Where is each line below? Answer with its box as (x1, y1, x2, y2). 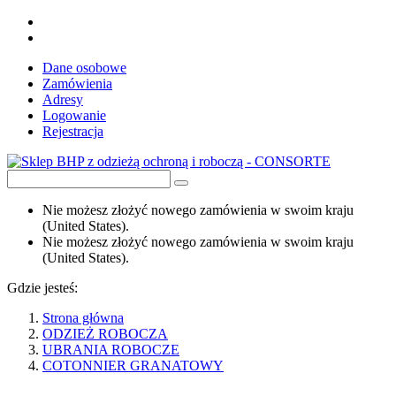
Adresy (42, 92, 83, 107)
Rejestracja (42, 124, 103, 139)
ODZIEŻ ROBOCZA (42, 326, 168, 341)
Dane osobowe (42, 60, 126, 75)
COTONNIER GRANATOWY (42, 358, 224, 373)
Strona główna (42, 310, 124, 325)
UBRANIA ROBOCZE (42, 342, 179, 357)
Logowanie (42, 108, 106, 123)
